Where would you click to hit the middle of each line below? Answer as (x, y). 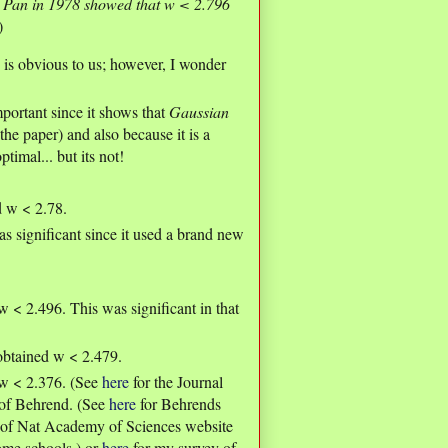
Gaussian (199, 111)
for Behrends (178, 403)
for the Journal (176, 381)
